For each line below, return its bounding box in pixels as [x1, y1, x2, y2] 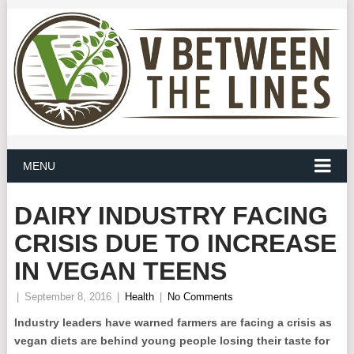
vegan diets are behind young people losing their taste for [13, 334, 330, 348]
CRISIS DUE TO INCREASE [13, 229, 337, 258]
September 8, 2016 [24, 291, 111, 303]
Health [124, 291, 154, 303]
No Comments [167, 291, 233, 303]
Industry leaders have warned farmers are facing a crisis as [13, 316, 332, 330]
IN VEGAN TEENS [13, 257, 227, 286]
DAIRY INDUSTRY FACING [13, 201, 328, 231]
